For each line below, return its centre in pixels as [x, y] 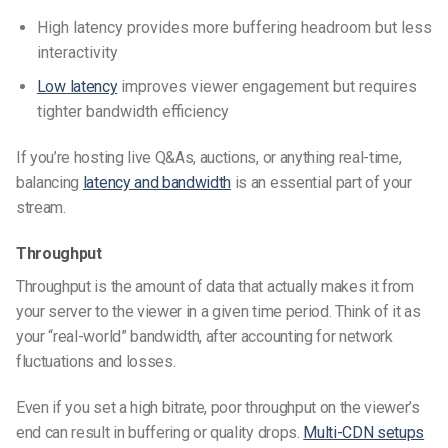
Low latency [77, 87]
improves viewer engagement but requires [267, 87]
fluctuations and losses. [96, 361]
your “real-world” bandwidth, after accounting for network [204, 336]
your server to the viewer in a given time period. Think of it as [218, 311]
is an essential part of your [321, 182]
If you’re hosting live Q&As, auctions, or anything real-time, [209, 157]
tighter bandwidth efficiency [132, 112]
